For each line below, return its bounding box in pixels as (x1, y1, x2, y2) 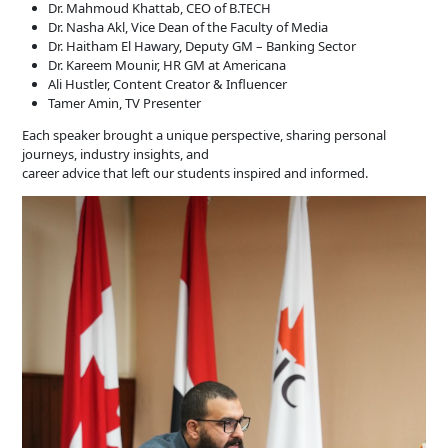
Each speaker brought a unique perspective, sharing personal (22, 126, 387, 145)
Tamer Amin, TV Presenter (48, 94, 202, 113)
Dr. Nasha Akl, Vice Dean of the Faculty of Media (48, 18, 329, 37)
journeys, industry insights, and (22, 145, 210, 164)
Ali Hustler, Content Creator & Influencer (48, 75, 288, 94)
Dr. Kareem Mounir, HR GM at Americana (48, 56, 287, 75)
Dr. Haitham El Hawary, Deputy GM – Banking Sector (48, 37, 357, 56)
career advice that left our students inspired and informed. (22, 164, 369, 183)
